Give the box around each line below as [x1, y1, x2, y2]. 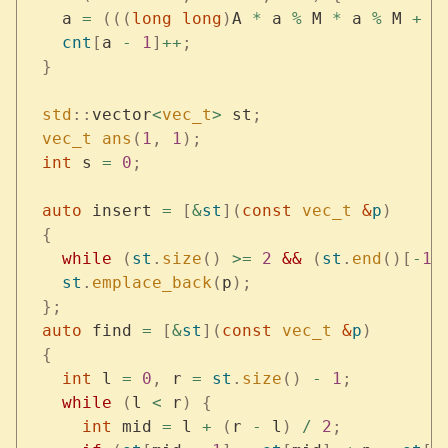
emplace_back [91, 272, 212, 292]
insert [81, 200, 162, 220]
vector [91, 104, 152, 124]
